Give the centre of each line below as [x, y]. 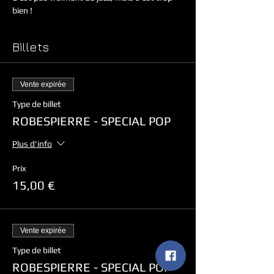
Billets [31, 47]
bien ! [22, 10]
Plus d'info [32, 144]
